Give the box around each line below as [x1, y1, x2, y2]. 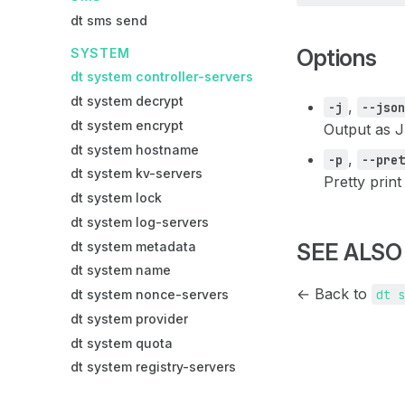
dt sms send [71, 13, 147, 28]
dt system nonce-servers [71, 287, 229, 302]
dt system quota [71, 334, 173, 351]
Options [297, 43, 377, 71]
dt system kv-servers [71, 165, 202, 182]
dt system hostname [71, 141, 199, 157]
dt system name [71, 262, 171, 278]
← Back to [297, 284, 372, 303]
